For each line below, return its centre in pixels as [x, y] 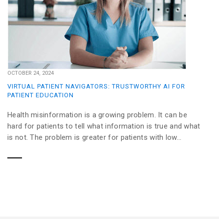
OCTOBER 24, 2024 [31, 73]
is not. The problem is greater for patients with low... [95, 137]
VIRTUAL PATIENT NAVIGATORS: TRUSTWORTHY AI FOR [96, 86]
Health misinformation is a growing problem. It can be [97, 115]
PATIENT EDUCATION [41, 95]
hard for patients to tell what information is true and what [104, 126]
